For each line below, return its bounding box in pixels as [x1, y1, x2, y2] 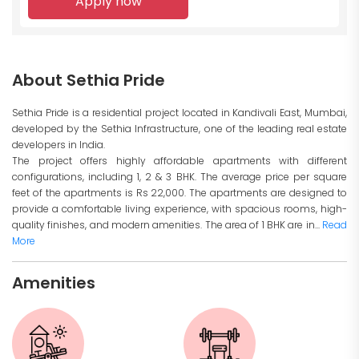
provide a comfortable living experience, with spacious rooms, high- [12, 202, 347, 216]
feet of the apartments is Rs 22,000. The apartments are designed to [12, 186, 347, 200]
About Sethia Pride [12, 69, 165, 92]
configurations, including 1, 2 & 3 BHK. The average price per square [12, 170, 347, 184]
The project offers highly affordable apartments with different [12, 154, 347, 168]
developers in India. [12, 138, 105, 152]
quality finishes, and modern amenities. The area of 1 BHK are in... [12, 218, 322, 232]
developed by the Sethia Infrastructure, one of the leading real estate [12, 122, 347, 136]
